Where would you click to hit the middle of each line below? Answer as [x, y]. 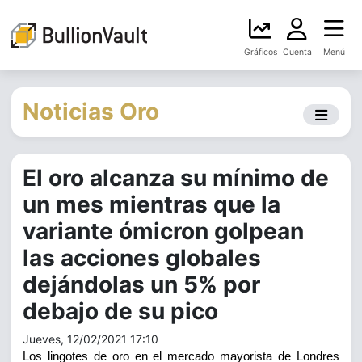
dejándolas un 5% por [141, 284]
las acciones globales [142, 258]
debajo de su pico [120, 311]
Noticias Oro [91, 112]
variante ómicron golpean [163, 231]
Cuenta [297, 52]
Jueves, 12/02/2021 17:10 [90, 339]
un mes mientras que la [152, 204]
